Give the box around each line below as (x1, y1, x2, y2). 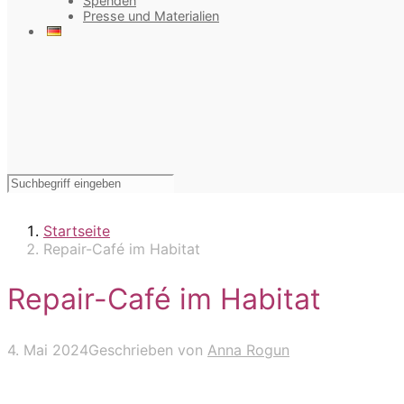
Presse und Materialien (83, 8, 219, 24)
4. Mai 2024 (7, 340, 88, 359)
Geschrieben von (88, 340, 207, 359)
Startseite (43, 221, 110, 240)
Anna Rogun (207, 340, 289, 359)
